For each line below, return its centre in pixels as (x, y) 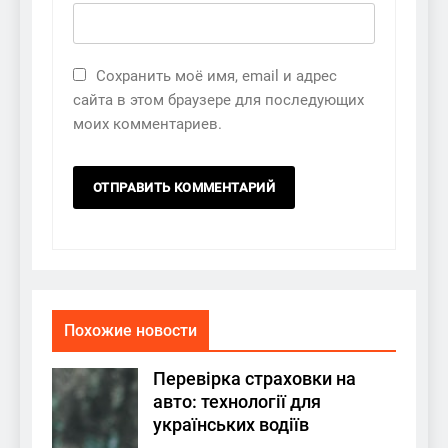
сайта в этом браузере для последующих (218, 99)
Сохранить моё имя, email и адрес (216, 75)
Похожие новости (130, 330)
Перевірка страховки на (254, 378)
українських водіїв (231, 424)
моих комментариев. (147, 123)
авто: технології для (237, 401)
